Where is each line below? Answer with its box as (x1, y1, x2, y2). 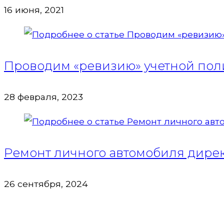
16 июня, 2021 (4, 4, 64, 15)
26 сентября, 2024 (4, 178, 88, 189)
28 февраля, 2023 (4, 91, 83, 102)
